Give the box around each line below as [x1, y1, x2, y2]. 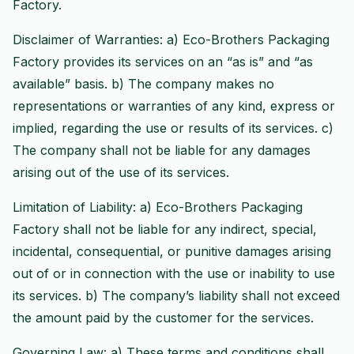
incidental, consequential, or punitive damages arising [13, 243, 331, 259]
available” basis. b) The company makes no [13, 76, 274, 92]
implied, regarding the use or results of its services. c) [13, 120, 333, 136]
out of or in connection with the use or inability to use [13, 265, 335, 281]
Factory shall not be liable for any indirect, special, [13, 221, 317, 237]
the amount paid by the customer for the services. [13, 310, 314, 326]
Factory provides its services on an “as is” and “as [13, 54, 313, 70]
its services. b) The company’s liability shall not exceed [13, 288, 340, 303]
